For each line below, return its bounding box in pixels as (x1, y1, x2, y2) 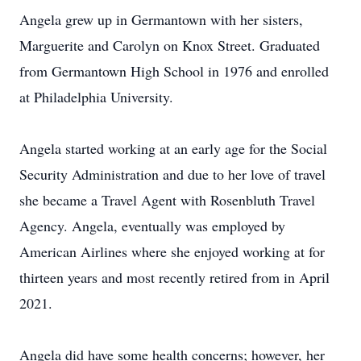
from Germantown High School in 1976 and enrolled (19, 61, 329, 81)
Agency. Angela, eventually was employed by (19, 216, 285, 235)
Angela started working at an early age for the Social (19, 139, 327, 158)
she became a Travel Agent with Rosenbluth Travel (19, 190, 315, 210)
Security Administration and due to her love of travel (19, 164, 326, 184)
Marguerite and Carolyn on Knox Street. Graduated (19, 35, 320, 55)
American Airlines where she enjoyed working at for (19, 242, 325, 261)
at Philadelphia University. (19, 87, 173, 106)
